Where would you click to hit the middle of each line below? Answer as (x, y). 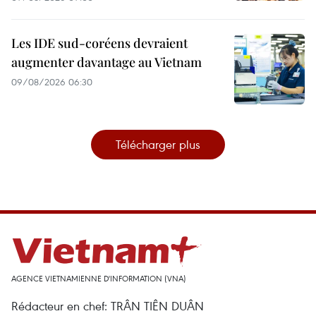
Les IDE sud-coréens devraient (99, 43)
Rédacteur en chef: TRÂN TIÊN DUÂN (108, 306)
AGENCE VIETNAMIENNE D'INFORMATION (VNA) (99, 279)
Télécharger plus (158, 145)
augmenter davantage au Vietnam (107, 62)
